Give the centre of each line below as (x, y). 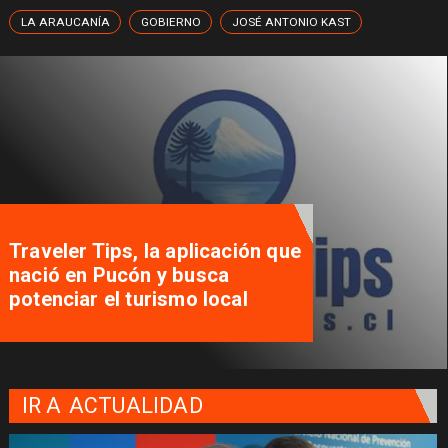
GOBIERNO (171, 22)
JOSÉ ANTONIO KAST (292, 22)
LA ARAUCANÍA (65, 22)
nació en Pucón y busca (119, 275)
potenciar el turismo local (128, 299)
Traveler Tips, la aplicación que (154, 251)
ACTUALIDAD (135, 406)
